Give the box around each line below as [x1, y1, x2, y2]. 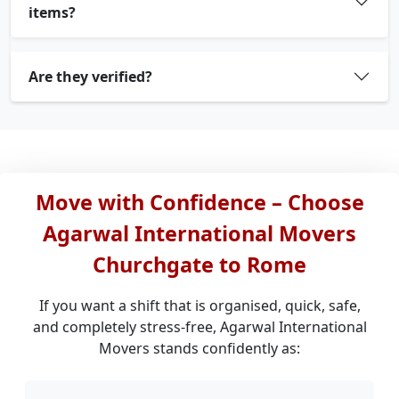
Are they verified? [28, 67, 152, 86]
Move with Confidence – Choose [35, 188, 364, 216]
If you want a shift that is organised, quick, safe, [38, 296, 361, 315]
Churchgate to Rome [93, 250, 306, 279]
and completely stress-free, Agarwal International [32, 317, 367, 337]
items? [28, 3, 76, 22]
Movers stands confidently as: [99, 338, 300, 358]
